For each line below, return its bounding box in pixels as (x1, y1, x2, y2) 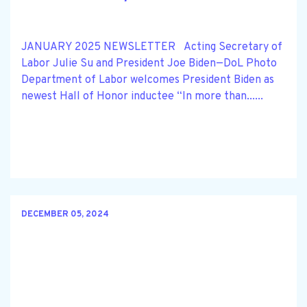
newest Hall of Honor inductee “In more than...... (21, 89, 263, 103)
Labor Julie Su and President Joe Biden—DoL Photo (21, 56, 282, 71)
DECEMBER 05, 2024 (21, 209, 109, 221)
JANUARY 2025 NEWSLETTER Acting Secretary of (21, 40, 282, 54)
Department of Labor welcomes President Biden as (21, 73, 274, 87)
